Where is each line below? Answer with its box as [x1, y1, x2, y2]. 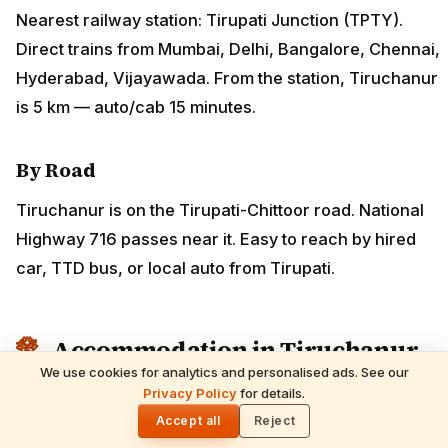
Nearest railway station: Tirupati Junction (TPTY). [16, 9, 403, 30]
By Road [16, 156, 96, 183]
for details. [237, 385, 305, 401]
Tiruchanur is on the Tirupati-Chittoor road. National [16, 199, 424, 220]
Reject [253, 413, 296, 428]
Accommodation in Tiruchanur [52, 332, 419, 366]
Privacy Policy [143, 385, 237, 401]
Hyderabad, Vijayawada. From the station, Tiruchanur [16, 67, 438, 88]
